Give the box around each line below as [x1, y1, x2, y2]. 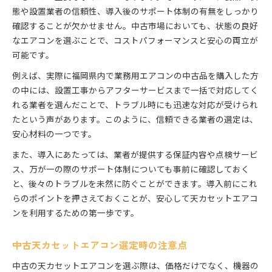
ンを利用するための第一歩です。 [12, 206, 139, 219]
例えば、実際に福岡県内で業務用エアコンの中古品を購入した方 [12, 69, 259, 82]
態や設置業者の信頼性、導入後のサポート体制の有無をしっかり [12, 5, 259, 18]
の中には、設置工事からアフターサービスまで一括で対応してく [12, 84, 259, 97]
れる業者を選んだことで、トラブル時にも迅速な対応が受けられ [12, 98, 258, 111]
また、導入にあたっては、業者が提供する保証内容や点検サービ [12, 148, 258, 161]
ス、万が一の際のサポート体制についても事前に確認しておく [12, 163, 250, 175]
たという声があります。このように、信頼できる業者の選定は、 [12, 113, 258, 126]
